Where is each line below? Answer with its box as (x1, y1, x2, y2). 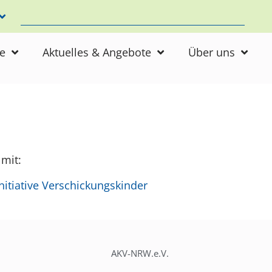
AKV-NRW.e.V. (110, 247, 169, 260)
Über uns (188, 45, 235, 59)
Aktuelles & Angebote (42, 45, 151, 59)
